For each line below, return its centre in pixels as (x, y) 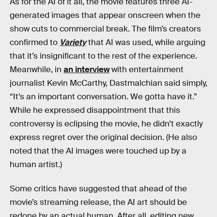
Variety (73, 43)
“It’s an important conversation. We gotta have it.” (103, 97)
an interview (86, 70)
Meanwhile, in (37, 70)
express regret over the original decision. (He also (103, 138)
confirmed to (35, 43)
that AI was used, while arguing (146, 43)
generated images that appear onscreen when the (105, 15)
